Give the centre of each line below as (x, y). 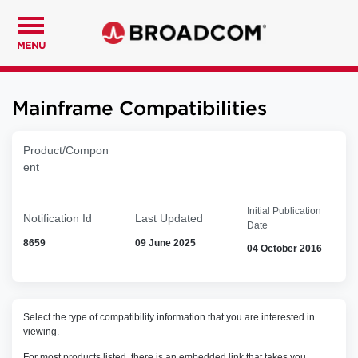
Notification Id (58, 218)
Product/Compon (66, 150)
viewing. (41, 332)
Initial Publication (284, 211)
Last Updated (169, 218)
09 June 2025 (165, 243)
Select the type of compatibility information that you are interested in (169, 317)
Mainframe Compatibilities (139, 109)
